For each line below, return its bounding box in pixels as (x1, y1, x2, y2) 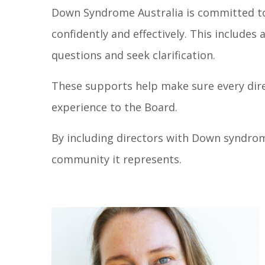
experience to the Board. (51, 99, 180, 114)
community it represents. (51, 151, 182, 166)
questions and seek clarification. (51, 47, 215, 62)
